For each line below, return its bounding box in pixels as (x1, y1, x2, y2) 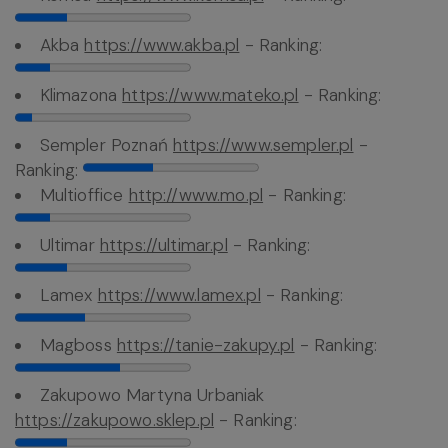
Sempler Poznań (39, 134, 173, 157)
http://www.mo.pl (128, 184, 264, 207)
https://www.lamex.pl (97, 284, 261, 307)
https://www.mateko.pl (122, 84, 299, 107)
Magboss (39, 334, 117, 357)
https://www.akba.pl (84, 34, 240, 57)
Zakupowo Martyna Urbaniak (39, 384, 265, 407)
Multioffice (39, 184, 129, 207)
